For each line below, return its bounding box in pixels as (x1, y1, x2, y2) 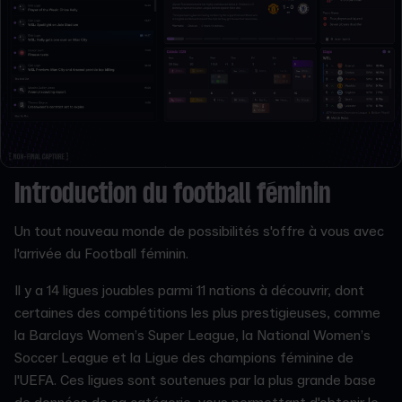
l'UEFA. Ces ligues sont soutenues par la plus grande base (14, 371, 376, 390)
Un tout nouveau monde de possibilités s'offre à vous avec (14, 223, 384, 241)
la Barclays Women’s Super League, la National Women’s (14, 327, 371, 345)
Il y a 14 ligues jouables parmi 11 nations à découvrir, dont (14, 282, 364, 301)
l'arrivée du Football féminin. (14, 245, 192, 264)
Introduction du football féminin (14, 180, 331, 211)
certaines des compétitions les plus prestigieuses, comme (14, 304, 380, 323)
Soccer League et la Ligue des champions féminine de (14, 349, 354, 368)
